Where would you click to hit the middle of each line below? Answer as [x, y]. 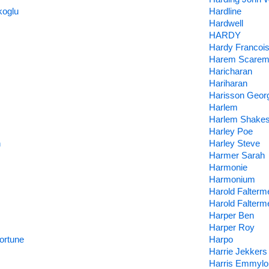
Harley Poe [231, 131]
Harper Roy [231, 227]
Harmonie [228, 167]
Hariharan [228, 83]
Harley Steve [234, 143]
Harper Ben [231, 215]
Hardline [225, 11]
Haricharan [230, 71]
